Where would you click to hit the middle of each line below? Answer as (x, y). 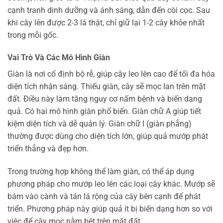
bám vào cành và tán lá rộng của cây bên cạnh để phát (104, 197)
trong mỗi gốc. (33, 35)
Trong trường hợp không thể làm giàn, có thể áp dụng (101, 172)
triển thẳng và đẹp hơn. (48, 149)
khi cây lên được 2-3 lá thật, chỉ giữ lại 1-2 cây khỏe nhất (106, 22)
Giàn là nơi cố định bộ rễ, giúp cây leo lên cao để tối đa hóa (111, 74)
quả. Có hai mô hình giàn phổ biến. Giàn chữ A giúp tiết (104, 111)
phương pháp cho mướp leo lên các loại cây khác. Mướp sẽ (111, 184)
